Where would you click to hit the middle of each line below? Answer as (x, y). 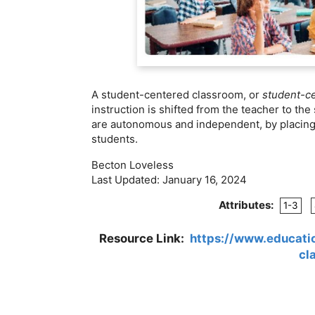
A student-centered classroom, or (177, 94)
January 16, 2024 (205, 180)
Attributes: (246, 205)
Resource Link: (144, 238)
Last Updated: (127, 180)
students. (115, 139)
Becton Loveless (133, 165)
